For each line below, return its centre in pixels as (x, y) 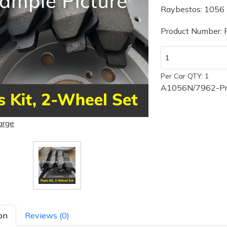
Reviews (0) (47, 215)
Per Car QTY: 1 (184, 76)
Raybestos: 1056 (192, 9)
